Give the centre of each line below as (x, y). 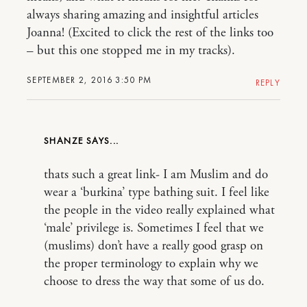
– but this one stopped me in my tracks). (131, 51)
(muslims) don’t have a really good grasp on (153, 246)
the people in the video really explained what (159, 210)
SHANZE (65, 140)
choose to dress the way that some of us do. (154, 282)
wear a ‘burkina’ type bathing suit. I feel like (157, 193)
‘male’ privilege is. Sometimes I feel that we (154, 228)
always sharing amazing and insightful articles (143, 15)
